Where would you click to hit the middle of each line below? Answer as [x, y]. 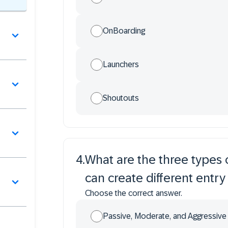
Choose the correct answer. [134, 193]
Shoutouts [121, 98]
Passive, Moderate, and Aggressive [165, 216]
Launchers [121, 64]
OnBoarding [124, 31]
